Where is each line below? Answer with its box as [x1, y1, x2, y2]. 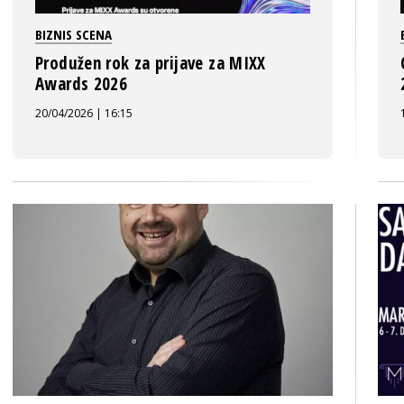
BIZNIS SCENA [35, 25, 112, 43]
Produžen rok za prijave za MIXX [35, 51, 266, 75]
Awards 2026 [35, 72, 128, 96]
